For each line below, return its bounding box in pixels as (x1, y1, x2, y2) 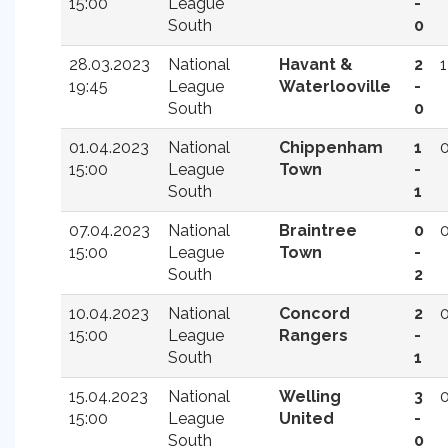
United (279, 409, 334, 428)
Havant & (279, 55, 353, 74)
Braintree (279, 221, 357, 240)
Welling (279, 387, 341, 406)
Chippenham (279, 138, 383, 157)
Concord (279, 304, 350, 323)
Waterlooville (279, 77, 391, 96)
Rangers (279, 326, 348, 345)
